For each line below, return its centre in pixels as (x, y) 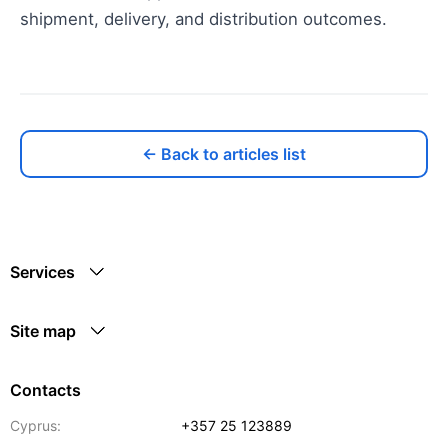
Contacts (45, 390)
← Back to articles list (224, 154)
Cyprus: (35, 426)
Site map (43, 331)
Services (42, 272)
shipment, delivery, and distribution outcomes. (203, 19)
